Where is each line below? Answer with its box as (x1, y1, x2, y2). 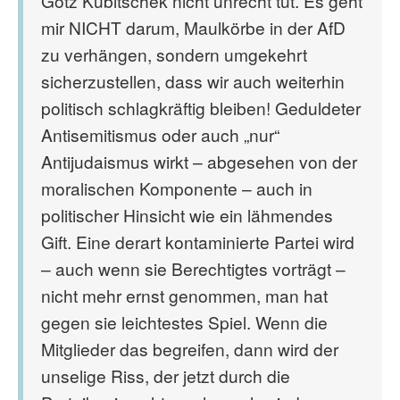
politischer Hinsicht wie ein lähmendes (41, 203, 333, 227)
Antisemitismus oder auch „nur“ (41, 122, 279, 146)
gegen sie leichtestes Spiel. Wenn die (41, 310, 328, 334)
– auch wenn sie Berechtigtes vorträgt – (41, 256, 346, 280)
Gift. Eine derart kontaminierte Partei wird (41, 229, 354, 254)
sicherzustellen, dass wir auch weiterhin (41, 69, 345, 93)
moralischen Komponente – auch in (41, 176, 312, 200)
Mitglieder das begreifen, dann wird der (41, 337, 338, 361)
